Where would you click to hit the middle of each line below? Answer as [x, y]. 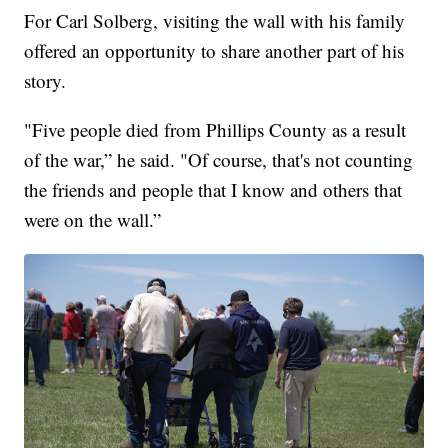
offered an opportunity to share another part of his [214, 51]
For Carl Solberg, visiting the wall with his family [215, 21]
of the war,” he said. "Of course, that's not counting [219, 160]
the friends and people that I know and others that [213, 190]
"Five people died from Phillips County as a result [215, 130]
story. [45, 81]
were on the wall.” [93, 220]
